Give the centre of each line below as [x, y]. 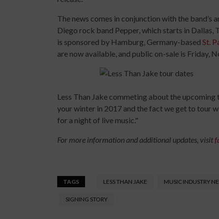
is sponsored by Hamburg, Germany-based [130, 42]
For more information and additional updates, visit [136, 139]
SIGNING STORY [87, 199]
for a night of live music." [98, 120]
